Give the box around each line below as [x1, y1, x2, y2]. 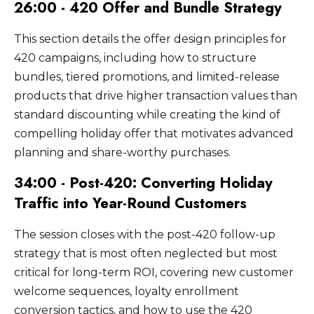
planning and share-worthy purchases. [14, 145, 231, 159]
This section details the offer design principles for [14, 32, 287, 46]
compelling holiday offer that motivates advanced [14, 126, 294, 140]
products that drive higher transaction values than [14, 88, 297, 102]
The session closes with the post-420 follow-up [14, 227, 275, 241]
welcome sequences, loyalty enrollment [14, 284, 239, 298]
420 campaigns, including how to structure [14, 50, 257, 64]
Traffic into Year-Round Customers [14, 192, 247, 214]
